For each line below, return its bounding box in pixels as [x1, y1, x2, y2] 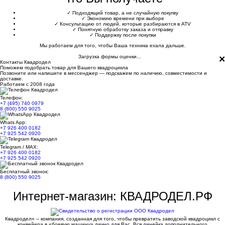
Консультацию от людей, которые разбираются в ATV [58, 21, 191, 27]
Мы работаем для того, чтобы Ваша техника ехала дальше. [39, 43, 186, 49]
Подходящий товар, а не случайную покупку [71, 10, 178, 16]
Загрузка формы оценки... [78, 54, 141, 60]
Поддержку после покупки [93, 32, 156, 38]
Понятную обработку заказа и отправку [76, 27, 173, 33]
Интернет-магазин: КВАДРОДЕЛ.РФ [13, 189, 212, 203]
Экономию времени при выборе [85, 16, 164, 22]
